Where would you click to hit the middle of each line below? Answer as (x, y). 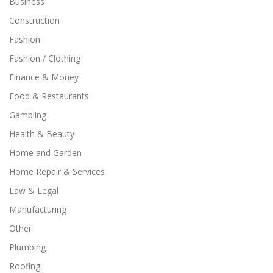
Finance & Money (44, 77)
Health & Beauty (42, 133)
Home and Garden (45, 152)
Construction (34, 20)
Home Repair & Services (57, 171)
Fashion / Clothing (45, 58)
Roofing (25, 266)
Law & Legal (34, 190)
